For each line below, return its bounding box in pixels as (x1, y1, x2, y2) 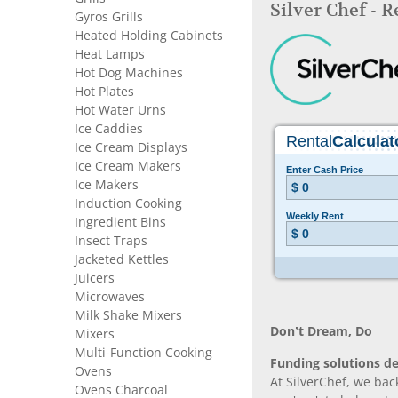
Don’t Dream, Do (270, 324, 372, 338)
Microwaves (75, 290, 145, 304)
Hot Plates (75, 84, 134, 99)
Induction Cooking (75, 196, 182, 211)
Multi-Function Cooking (75, 346, 212, 360)
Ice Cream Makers (75, 159, 181, 173)
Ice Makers (75, 178, 139, 192)
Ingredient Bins (75, 215, 166, 229)
